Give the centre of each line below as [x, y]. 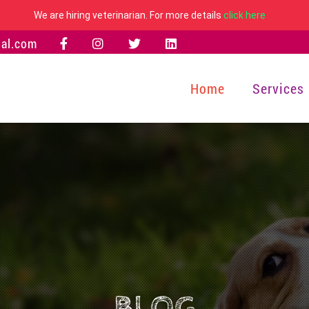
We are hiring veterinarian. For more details [128, 15]
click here [244, 15]
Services [278, 88]
